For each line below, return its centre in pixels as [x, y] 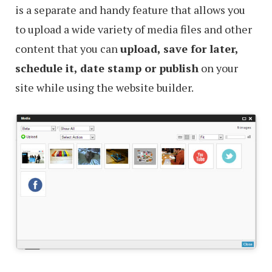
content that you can [68, 49]
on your [218, 68]
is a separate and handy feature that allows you [130, 10]
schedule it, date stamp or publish [107, 68]
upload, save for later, [179, 49]
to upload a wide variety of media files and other [134, 29]
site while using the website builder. [104, 88]
